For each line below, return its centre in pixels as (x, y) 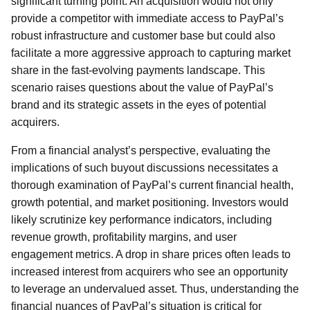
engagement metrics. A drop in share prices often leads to (151, 254)
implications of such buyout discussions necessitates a (145, 168)
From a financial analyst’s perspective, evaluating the (141, 151)
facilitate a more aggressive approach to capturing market (151, 53)
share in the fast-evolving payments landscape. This (138, 70)
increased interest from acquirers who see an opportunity (149, 272)
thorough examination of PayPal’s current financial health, (152, 185)
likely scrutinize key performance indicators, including (142, 220)
